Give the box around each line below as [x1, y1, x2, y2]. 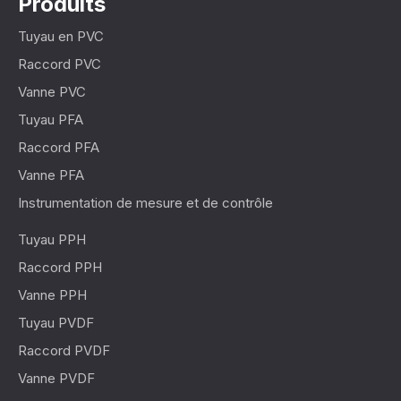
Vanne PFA [18, 166, 84, 184]
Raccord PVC [18, 55, 101, 73]
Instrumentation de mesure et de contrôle [18, 194, 273, 212]
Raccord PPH [18, 259, 102, 277]
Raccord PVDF [18, 342, 110, 360]
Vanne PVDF [18, 370, 95, 388]
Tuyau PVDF [18, 314, 94, 332]
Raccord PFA [18, 139, 99, 157]
